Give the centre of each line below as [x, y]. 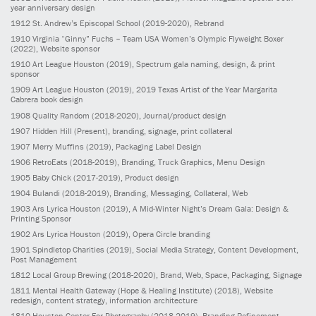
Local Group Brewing [69, 275]
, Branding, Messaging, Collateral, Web [178, 193]
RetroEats [50, 162]
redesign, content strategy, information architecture [104, 300]
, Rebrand [207, 23]
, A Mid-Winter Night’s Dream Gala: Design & [208, 208]
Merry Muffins [58, 146]
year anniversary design [53, 8]
